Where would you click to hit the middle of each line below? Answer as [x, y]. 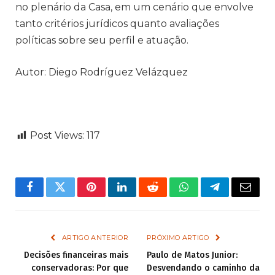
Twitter [75, 196]
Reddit [167, 196]
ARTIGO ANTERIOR [94, 237]
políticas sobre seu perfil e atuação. [102, 41]
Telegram [235, 196]
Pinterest [110, 196]
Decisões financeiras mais [76, 255]
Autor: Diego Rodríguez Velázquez [102, 72]
